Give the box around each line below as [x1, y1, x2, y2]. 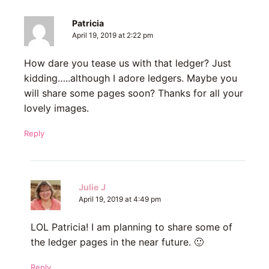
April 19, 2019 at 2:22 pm [72, 31, 153, 40]
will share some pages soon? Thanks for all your [24, 87, 243, 100]
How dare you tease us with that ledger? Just [24, 57, 231, 70]
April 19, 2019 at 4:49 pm [78, 195, 161, 204]
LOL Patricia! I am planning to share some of [30, 221, 232, 234]
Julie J [78, 182, 106, 193]
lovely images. [24, 102, 89, 115]
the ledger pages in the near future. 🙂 [30, 236, 204, 249]
